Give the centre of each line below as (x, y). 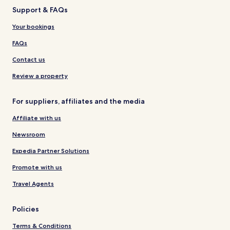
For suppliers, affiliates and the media (79, 101)
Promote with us (37, 167)
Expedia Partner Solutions (51, 151)
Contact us (29, 60)
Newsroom (29, 135)
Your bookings (33, 27)
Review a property (40, 76)
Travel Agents (33, 184)
